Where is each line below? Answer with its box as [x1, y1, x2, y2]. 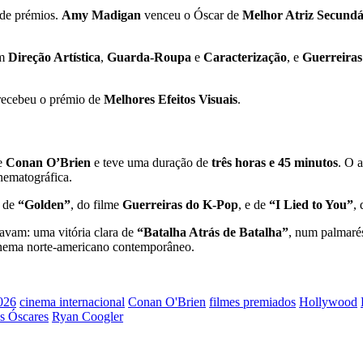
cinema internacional [19, 294, 125, 309]
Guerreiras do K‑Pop [122, 197, 238, 211]
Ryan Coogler [52, 309, 123, 323]
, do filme [70, 197, 122, 211]
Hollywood [299, 294, 357, 309]
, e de [238, 197, 269, 211]
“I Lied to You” [269, 197, 353, 211]
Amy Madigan [62, 8, 141, 23]
